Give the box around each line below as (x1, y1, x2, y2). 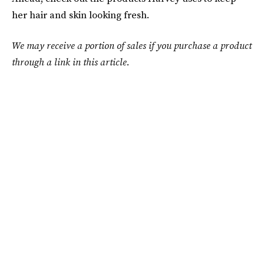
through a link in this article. (12, 55, 130, 68)
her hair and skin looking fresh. (12, 8, 149, 21)
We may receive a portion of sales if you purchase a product (12, 39, 252, 52)
